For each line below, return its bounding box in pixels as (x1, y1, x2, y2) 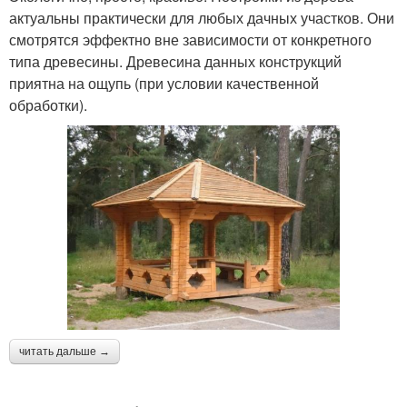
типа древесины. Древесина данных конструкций (9, 50, 342, 72)
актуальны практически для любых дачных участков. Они (9, 6, 394, 28)
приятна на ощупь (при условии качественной (9, 72, 319, 94)
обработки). (9, 94, 87, 115)
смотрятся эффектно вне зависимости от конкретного (9, 28, 372, 50)
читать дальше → (19, 344, 110, 358)
